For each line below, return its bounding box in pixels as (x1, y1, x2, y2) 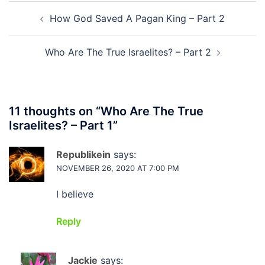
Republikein (56, 148, 111, 160)
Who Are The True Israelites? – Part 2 (44, 46, 211, 58)
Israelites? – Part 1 (9, 118, 113, 132)
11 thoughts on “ (9, 104, 101, 118)
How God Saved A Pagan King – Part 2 (50, 12, 225, 24)
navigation (8, 17, 81, 34)
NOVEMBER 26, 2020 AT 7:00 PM (56, 163, 179, 173)
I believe (56, 188, 93, 200)
